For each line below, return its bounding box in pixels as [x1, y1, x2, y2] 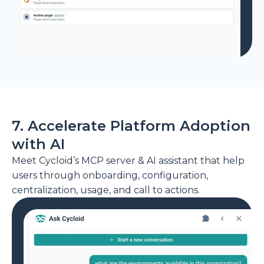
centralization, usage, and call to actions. [12, 184, 200, 196]
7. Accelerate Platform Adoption [12, 117, 250, 135]
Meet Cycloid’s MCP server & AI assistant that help [12, 155, 245, 167]
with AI [12, 136, 65, 153]
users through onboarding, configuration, [12, 170, 208, 181]
